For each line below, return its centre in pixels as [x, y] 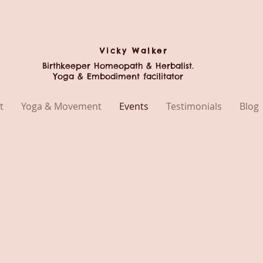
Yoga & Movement [61, 106]
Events [134, 106]
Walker [150, 50]
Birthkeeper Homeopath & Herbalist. [118, 66]
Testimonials [194, 106]
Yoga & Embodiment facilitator [118, 76]
